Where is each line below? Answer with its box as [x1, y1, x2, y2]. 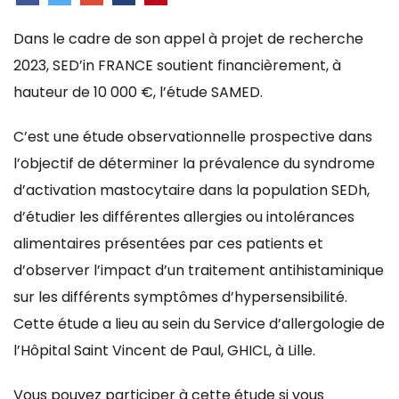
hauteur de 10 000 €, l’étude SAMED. [13, 81, 263, 102]
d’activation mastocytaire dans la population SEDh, [13, 179, 370, 200]
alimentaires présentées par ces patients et [13, 232, 323, 254]
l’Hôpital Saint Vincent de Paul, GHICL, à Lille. [13, 339, 315, 361]
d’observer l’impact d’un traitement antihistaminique [13, 259, 384, 281]
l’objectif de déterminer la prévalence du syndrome [13, 152, 375, 174]
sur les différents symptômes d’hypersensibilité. [13, 286, 347, 307]
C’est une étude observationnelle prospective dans [13, 126, 372, 147]
